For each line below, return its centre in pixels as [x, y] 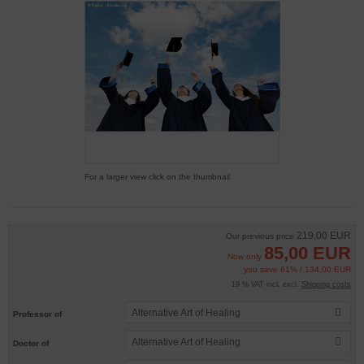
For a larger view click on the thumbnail [157, 177]
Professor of [37, 314]
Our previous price [261, 236]
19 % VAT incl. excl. [266, 284]
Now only [246, 256]
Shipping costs [326, 284]
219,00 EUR [324, 236]
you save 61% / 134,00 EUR [297, 269]
